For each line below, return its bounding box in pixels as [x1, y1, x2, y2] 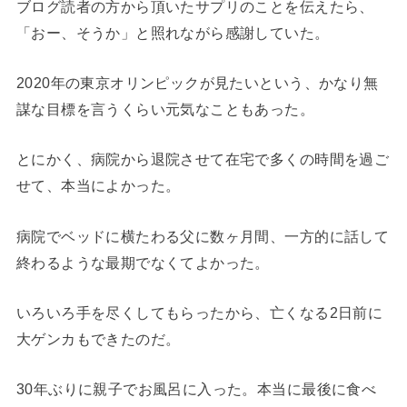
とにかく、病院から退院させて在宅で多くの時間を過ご [15, 151, 390, 168]
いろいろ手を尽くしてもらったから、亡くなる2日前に [15, 304, 383, 321]
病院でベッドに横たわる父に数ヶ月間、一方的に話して [15, 227, 390, 244]
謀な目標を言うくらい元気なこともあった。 [15, 100, 315, 117]
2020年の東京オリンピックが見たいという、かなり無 [15, 74, 379, 91]
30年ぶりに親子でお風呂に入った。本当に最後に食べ [15, 381, 377, 398]
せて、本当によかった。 [15, 177, 181, 194]
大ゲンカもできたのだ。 [15, 331, 181, 347]
